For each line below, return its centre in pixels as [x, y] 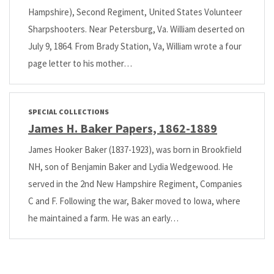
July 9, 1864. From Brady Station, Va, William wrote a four [135, 46]
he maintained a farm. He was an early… [103, 218]
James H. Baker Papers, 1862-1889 [123, 128]
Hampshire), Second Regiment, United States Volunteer [135, 12]
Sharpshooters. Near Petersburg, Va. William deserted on [136, 29]
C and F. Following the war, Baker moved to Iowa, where [134, 201]
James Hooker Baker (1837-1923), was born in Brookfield [135, 149]
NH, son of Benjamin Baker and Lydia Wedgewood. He [131, 166]
